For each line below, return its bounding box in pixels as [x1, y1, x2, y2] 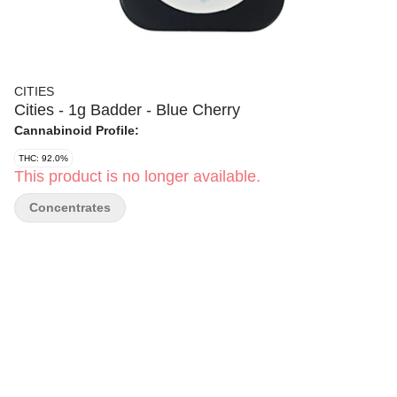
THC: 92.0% [19, 153, 68, 163]
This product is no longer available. [14, 167, 261, 185]
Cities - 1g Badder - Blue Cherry [14, 101, 240, 119]
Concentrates [29, 200, 111, 214]
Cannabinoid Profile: [14, 123, 139, 137]
